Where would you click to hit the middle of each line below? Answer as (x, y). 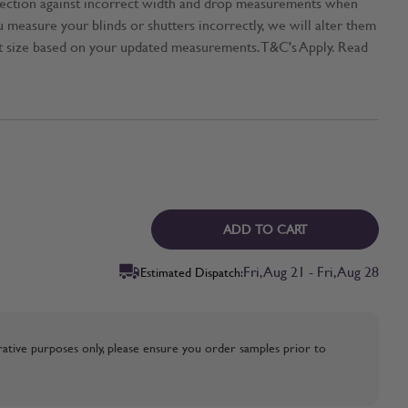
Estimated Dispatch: (192, 271)
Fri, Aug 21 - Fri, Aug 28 (311, 271)
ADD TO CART (265, 229)
